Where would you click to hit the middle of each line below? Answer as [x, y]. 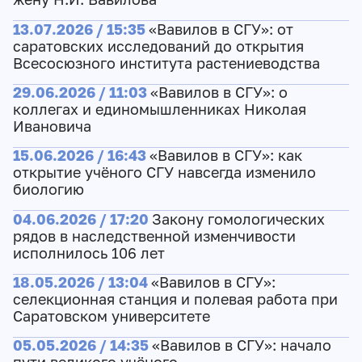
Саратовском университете [111, 317]
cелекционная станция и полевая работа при [175, 300]
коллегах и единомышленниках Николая [159, 110]
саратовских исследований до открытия [158, 46]
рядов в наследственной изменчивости [154, 236]
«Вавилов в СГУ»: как [225, 156]
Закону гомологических [238, 219]
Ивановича [52, 127]
